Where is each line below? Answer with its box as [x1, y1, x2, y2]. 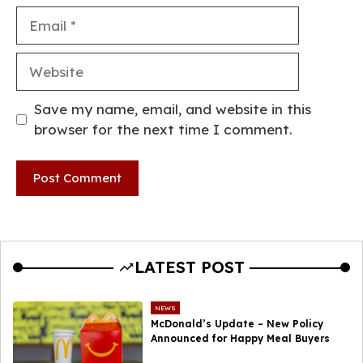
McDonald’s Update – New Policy [151, 317, 324, 330]
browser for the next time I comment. [33, 121, 293, 139]
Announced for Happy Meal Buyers [151, 331, 331, 344]
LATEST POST [135, 256, 245, 277]
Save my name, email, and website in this [33, 100, 311, 118]
